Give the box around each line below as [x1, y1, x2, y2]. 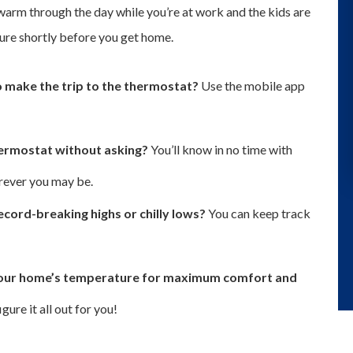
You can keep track [206, 206, 310, 221]
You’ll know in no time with [150, 142, 292, 158]
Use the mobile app [201, 78, 305, 94]
